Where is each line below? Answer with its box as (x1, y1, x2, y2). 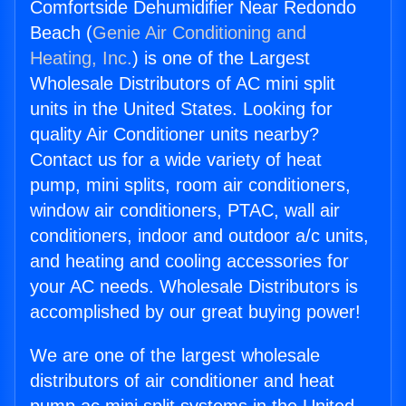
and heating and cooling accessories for (30, 251, 349, 272)
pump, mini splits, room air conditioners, (30, 175, 351, 196)
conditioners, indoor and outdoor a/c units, (30, 226, 369, 246)
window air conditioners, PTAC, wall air (30, 200, 340, 221)
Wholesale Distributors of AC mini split (30, 73, 335, 94)
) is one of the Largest (132, 48, 310, 69)
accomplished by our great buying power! (30, 302, 361, 323)
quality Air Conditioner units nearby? (30, 124, 319, 145)
